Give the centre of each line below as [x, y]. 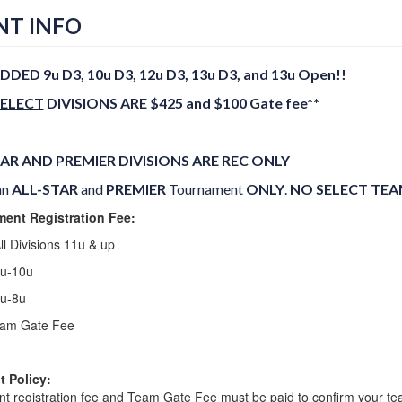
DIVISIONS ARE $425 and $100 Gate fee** [181, 103]
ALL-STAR [44, 189]
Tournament [205, 189]
